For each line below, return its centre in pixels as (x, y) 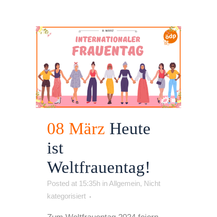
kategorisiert (66, 196)
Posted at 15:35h (74, 184)
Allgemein (124, 184)
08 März (76, 129)
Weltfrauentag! (99, 168)
